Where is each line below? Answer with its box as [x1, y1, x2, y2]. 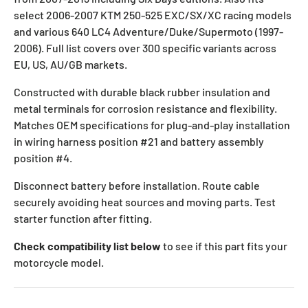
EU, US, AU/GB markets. [14, 57, 127, 71]
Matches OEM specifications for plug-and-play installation [14, 118, 290, 131]
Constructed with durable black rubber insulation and [14, 85, 270, 98]
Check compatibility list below [14, 239, 161, 252]
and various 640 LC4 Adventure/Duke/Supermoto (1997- [14, 24, 283, 38]
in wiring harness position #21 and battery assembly [14, 134, 264, 148]
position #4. [14, 151, 72, 164]
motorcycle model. [14, 255, 104, 269]
